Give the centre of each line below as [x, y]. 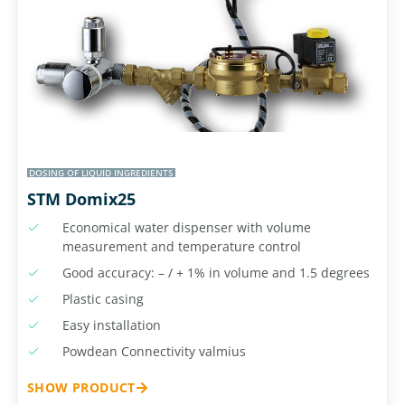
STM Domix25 [81, 198]
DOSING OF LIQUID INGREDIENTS [101, 172]
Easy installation [111, 325]
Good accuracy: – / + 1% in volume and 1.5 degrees [216, 272]
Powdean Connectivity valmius [154, 351]
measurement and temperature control [181, 246]
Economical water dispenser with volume [186, 227]
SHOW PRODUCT [81, 387]
